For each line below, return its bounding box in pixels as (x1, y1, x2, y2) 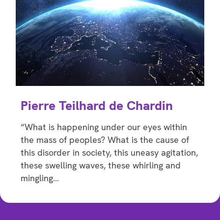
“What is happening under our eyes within (21, 121, 187, 133)
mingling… (21, 172, 59, 184)
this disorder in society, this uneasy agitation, (21, 146, 198, 158)
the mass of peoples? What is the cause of (21, 134, 189, 145)
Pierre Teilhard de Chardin (21, 97, 173, 114)
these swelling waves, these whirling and (21, 159, 181, 171)
